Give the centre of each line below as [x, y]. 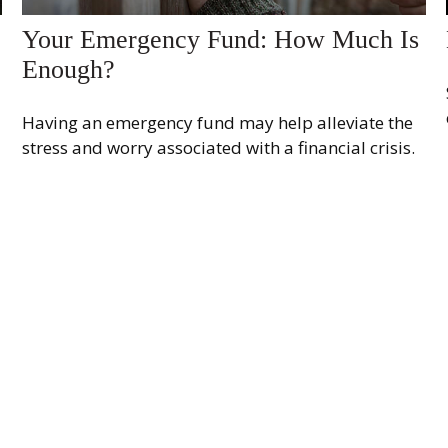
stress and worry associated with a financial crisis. [219, 148]
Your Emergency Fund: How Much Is [221, 39]
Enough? [69, 69]
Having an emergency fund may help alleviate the [218, 123]
